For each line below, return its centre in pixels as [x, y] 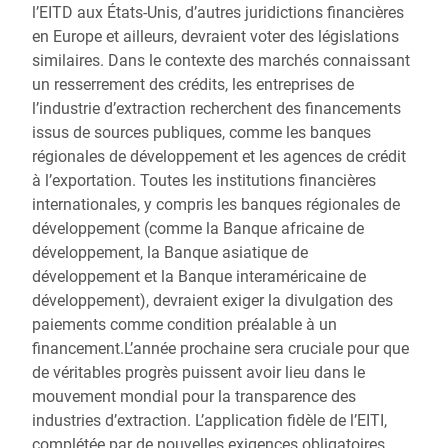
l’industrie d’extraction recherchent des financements [216, 108]
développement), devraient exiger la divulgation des [212, 300]
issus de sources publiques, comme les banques [201, 132]
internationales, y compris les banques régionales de [216, 204]
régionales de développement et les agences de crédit [219, 156]
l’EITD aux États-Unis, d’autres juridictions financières [218, 12]
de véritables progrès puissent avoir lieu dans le [198, 372]
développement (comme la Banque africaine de [198, 228]
